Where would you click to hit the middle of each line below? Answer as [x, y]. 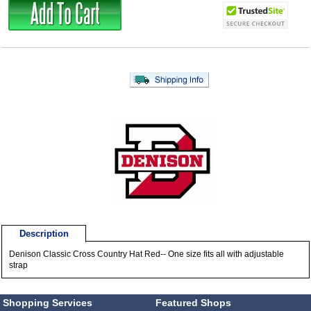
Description [44, 234]
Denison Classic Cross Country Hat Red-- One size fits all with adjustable [147, 254]
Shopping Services [48, 303]
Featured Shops [193, 303]
